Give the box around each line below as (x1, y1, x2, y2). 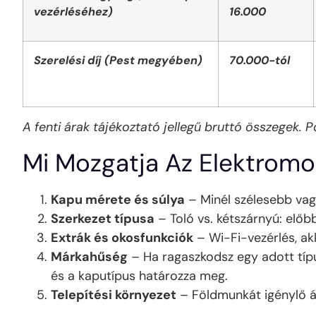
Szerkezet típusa (51, 209, 154, 227)
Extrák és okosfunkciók (51, 229, 193, 246)
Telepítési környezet (51, 286, 176, 303)
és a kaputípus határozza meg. (51, 267, 228, 284)
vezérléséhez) (34, 4, 113, 20)
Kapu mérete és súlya (51, 190, 185, 208)
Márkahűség (51, 248, 128, 265)
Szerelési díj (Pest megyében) (34, 53, 202, 68)
